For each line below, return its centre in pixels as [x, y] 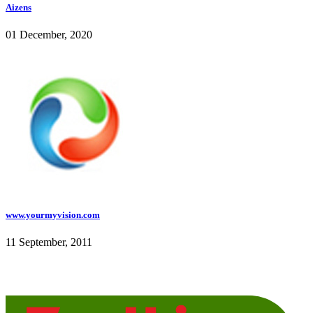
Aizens [19, 7]
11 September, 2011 [49, 242]
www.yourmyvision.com [53, 215]
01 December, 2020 [49, 35]
